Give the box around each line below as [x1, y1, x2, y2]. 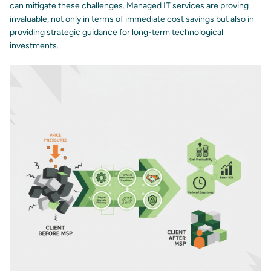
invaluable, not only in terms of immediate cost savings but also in [10, 14, 254, 25]
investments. [10, 41, 59, 51]
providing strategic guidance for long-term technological [10, 27, 223, 38]
